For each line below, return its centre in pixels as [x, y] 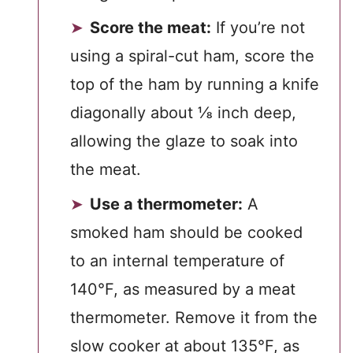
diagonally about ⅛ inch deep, [183, 113]
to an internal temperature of [177, 261]
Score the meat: [150, 28]
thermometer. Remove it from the [194, 318]
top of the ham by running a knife [195, 84]
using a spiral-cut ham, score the [192, 56]
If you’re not [258, 28]
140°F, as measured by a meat [183, 289]
